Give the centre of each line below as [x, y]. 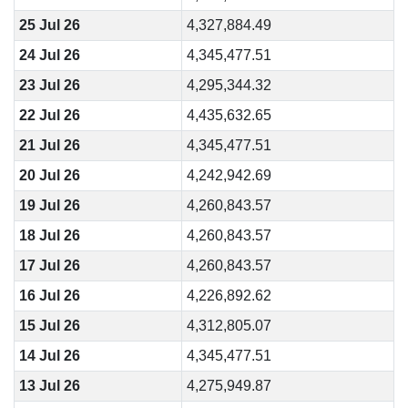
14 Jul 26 [49, 356]
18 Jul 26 [49, 235]
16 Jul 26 [49, 296]
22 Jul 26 [49, 115]
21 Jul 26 [49, 145]
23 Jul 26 [49, 85]
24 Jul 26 [49, 55]
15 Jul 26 [49, 326]
